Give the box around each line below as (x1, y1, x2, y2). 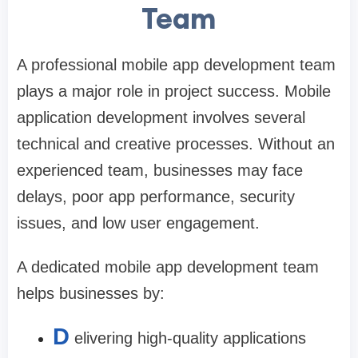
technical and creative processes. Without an (17, 135, 335, 153)
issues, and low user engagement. (17, 214, 260, 233)
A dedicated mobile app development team (17, 258, 319, 276)
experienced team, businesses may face (17, 161, 303, 180)
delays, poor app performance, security (17, 188, 295, 206)
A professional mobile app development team (17, 56, 336, 74)
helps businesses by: (17, 284, 165, 303)
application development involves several (17, 109, 305, 127)
